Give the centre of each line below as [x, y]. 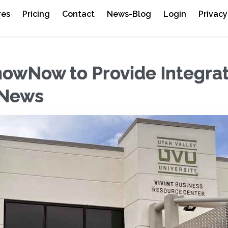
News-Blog [129, 14]
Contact [79, 14]
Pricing [36, 14]
